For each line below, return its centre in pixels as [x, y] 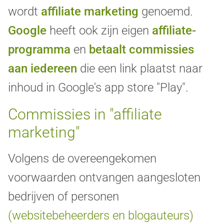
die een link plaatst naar [140, 69]
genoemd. [166, 12]
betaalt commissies [141, 50]
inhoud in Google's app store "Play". [98, 88]
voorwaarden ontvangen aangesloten [104, 178]
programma [39, 50]
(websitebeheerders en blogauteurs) [101, 216]
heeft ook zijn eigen [99, 31]
